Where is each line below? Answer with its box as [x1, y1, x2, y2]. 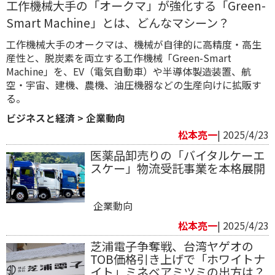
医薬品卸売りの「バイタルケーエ [90, 147, 265, 165]
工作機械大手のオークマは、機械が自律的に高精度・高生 [6, 37, 261, 52]
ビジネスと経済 [6, 110, 75, 126]
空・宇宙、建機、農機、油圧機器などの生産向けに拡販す [6, 77, 261, 93]
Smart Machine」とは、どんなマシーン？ [6, 14, 230, 32]
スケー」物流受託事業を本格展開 [90, 160, 265, 177]
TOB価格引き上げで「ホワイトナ [90, 250, 265, 268]
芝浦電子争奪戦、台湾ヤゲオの [90, 238, 254, 255]
